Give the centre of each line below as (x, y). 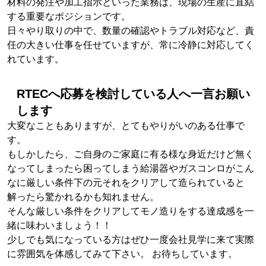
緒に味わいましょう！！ (59, 225)
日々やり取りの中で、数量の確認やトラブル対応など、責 (131, 30)
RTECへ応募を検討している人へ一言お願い (133, 94)
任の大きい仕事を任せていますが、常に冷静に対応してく (131, 45)
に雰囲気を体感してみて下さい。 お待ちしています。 (122, 254)
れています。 (36, 59)
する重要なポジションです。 (69, 16)
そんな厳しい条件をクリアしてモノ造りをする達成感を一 (131, 211)
